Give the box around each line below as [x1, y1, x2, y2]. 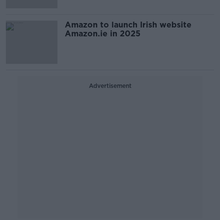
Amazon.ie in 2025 [65, 29, 140, 38]
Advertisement [88, 82, 132, 89]
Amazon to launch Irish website [65, 20, 192, 29]
